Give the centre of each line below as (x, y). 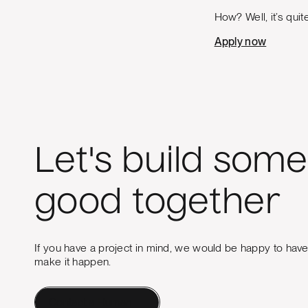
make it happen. (73, 262)
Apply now (240, 42)
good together (157, 205)
